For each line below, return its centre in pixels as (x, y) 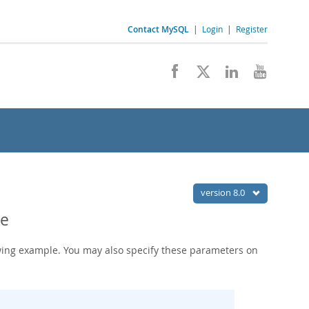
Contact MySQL (158, 29)
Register (252, 29)
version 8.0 (224, 192)
